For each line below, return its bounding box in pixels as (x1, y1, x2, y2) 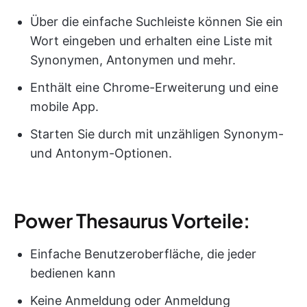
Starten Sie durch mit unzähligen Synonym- (30, 126, 284, 141)
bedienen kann (30, 265, 116, 280)
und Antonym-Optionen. (30, 145, 172, 160)
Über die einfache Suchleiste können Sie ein (30, 14, 283, 29)
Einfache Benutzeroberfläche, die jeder (30, 246, 256, 261)
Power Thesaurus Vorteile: (14, 208, 250, 232)
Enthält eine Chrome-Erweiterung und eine (30, 79, 278, 95)
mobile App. (30, 99, 99, 114)
